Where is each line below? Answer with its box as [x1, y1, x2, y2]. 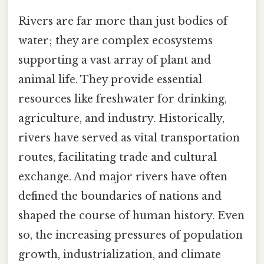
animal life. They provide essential [18, 72, 202, 86]
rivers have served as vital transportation [18, 131, 240, 144]
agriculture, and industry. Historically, [18, 111, 225, 125]
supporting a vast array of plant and [18, 53, 211, 67]
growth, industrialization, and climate [18, 247, 221, 261]
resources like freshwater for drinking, [18, 92, 227, 105]
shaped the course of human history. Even [18, 209, 245, 222]
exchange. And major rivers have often [18, 170, 227, 183]
